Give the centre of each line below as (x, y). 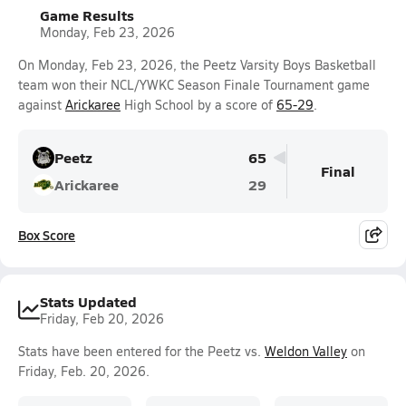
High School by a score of (198, 105)
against (42, 105)
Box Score (47, 235)
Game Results (87, 15)
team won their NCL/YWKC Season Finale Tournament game (194, 85)
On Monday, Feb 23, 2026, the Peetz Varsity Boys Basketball (197, 65)
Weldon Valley (306, 351)
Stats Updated (88, 301)
